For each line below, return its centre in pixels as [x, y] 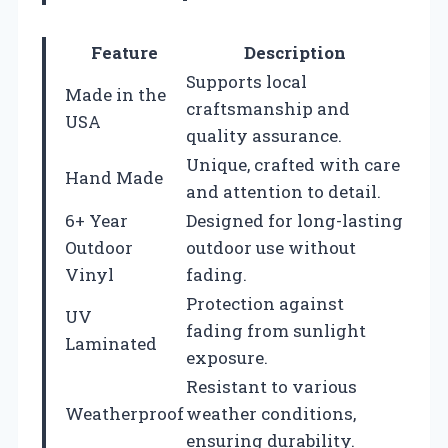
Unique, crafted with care [293, 164]
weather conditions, [271, 413]
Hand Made [114, 177]
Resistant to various [271, 386]
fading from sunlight [276, 330]
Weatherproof [124, 413]
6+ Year [96, 220]
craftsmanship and [268, 108]
